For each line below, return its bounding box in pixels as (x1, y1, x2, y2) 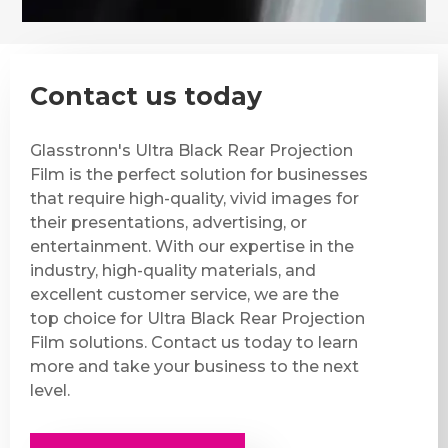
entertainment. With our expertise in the (30, 236, 354, 256)
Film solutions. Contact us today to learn (30, 332, 358, 352)
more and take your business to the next (30, 356, 359, 376)
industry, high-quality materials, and (30, 260, 316, 280)
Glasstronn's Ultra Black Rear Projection (30, 140, 353, 160)
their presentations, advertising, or (30, 212, 307, 232)
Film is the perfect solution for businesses (30, 164, 368, 184)
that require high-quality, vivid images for (30, 188, 359, 208)
